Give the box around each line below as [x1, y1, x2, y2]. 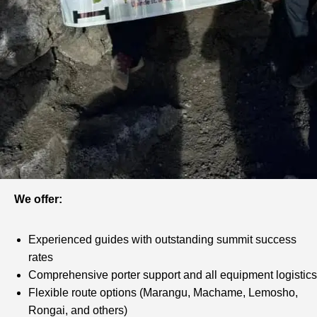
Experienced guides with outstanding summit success [28, 234, 296, 246]
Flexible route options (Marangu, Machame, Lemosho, [28, 287, 298, 299]
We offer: [14, 193, 62, 206]
